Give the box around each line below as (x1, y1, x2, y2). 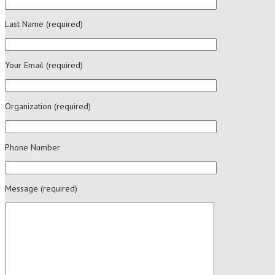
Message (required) (5, 183, 77, 195)
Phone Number (5, 142, 60, 153)
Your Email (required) (5, 60, 83, 71)
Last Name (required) (5, 18, 83, 30)
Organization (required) (5, 101, 91, 112)
